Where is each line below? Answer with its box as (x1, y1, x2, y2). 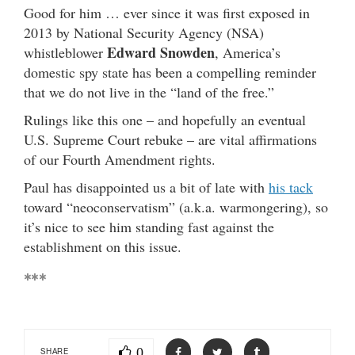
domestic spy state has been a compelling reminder (24, 62, 316, 82)
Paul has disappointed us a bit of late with (24, 177, 269, 197)
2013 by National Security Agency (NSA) (24, 22, 264, 42)
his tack (269, 177, 313, 197)
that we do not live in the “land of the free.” (24, 82, 274, 101)
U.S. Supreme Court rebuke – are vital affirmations (24, 129, 317, 149)
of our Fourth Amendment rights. (24, 149, 216, 169)
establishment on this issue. (24, 236, 181, 256)
